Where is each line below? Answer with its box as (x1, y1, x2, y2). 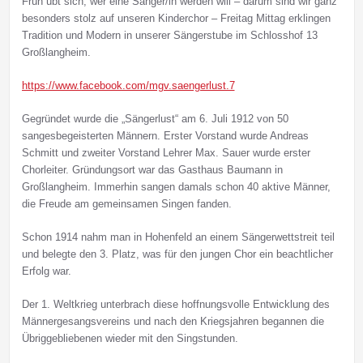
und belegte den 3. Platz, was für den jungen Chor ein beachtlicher (21, 248, 333, 261)
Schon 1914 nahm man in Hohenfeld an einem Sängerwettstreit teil (21, 231, 335, 244)
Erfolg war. (21, 265, 71, 278)
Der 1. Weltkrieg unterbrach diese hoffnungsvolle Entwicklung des (21, 298, 330, 311)
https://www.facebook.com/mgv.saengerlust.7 (21, 79, 235, 92)
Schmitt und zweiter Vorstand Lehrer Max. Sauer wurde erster (21, 147, 310, 160)
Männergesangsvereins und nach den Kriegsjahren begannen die (21, 315, 324, 328)
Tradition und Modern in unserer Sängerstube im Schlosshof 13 (21, 29, 318, 42)
